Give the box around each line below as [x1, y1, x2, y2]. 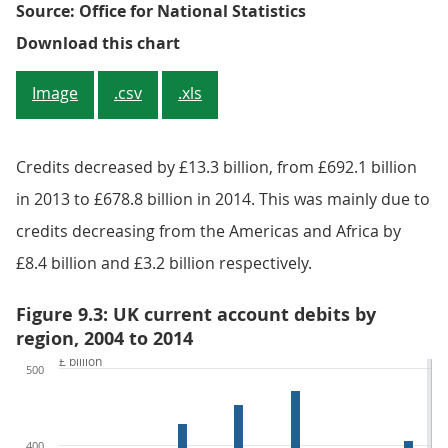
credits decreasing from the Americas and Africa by [16, 220, 401, 243]
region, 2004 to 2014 [16, 326, 193, 352]
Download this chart [16, 32, 180, 55]
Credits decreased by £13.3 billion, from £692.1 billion [16, 156, 417, 179]
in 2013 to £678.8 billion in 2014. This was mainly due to [16, 188, 430, 211]
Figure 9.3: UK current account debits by [16, 302, 376, 328]
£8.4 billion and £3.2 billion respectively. [16, 252, 312, 275]
